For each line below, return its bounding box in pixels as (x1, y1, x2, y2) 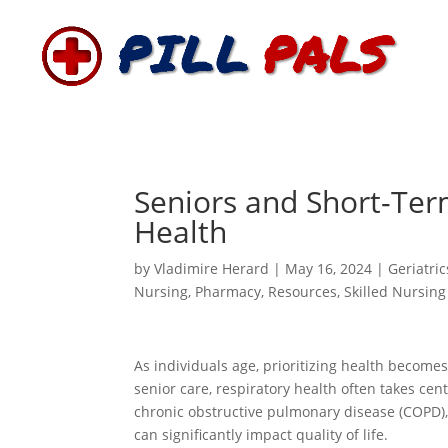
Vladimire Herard (154, 259, 270, 278)
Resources (268, 282, 338, 301)
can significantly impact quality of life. (134, 425, 389, 444)
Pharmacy (195, 282, 262, 301)
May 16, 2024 (285, 259, 373, 278)
